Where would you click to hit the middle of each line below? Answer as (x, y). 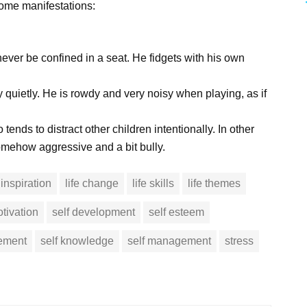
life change (92, 184)
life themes (214, 184)
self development (94, 212)
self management (170, 241)
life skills (153, 184)
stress (240, 241)
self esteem (177, 212)
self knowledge (77, 241)
